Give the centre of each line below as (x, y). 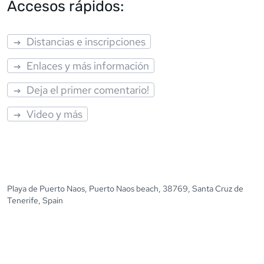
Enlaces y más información (88, 65)
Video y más (55, 114)
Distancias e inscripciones (86, 41)
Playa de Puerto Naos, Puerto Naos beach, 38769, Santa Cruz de (125, 188)
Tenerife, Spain (35, 200)
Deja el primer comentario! (88, 90)
